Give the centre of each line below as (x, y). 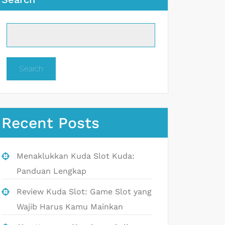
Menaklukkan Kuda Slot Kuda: (76, 156)
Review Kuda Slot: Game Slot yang (84, 191)
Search (31, 68)
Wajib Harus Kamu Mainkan (70, 206)
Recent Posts (50, 123)
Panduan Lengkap (51, 171)
